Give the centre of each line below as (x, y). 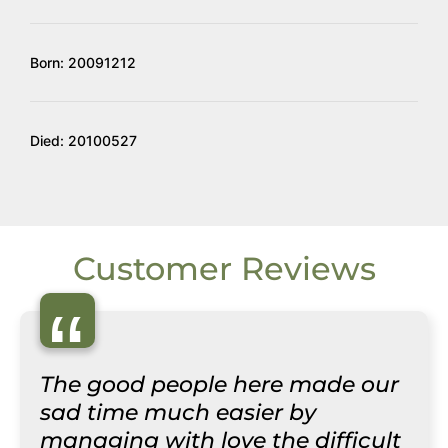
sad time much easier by (178, 412)
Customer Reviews (224, 268)
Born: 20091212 (83, 62)
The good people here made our (219, 384)
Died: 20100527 (83, 140)
